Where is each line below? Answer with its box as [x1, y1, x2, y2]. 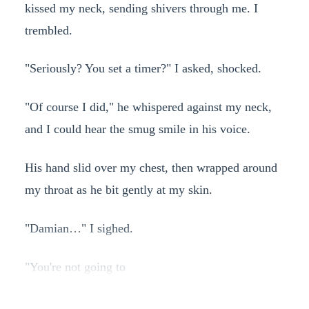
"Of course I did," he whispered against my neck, [24, 100, 272, 114]
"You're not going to [24, 260, 126, 275]
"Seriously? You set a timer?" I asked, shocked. [24, 61, 261, 76]
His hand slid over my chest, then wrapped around [24, 161, 277, 175]
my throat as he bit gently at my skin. [24, 183, 212, 197]
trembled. [24, 23, 72, 37]
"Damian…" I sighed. [24, 221, 133, 236]
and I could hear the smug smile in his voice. [24, 122, 250, 137]
